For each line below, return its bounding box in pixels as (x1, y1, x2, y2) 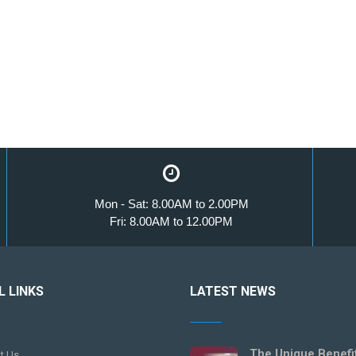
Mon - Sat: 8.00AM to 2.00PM (94, 197, 249, 211)
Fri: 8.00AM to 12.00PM (110, 215, 234, 228)
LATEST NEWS (190, 284, 276, 300)
